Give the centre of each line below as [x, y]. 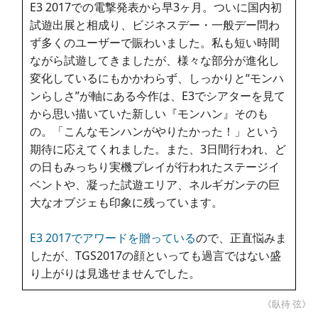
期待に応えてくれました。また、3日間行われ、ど [158, 149]
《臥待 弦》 [287, 304]
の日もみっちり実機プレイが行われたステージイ [155, 167]
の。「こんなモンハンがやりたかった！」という [155, 132]
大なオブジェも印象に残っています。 [127, 203]
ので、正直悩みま [242, 238]
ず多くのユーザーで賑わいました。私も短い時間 [155, 43]
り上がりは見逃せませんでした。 [115, 274]
